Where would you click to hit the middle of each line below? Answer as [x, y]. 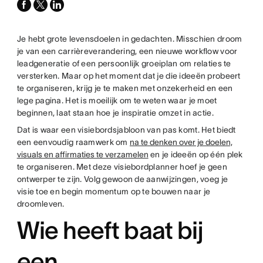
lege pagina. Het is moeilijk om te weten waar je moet [117, 100]
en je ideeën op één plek [195, 154]
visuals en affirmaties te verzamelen [82, 154]
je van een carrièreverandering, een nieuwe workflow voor [127, 51]
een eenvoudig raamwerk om [73, 142]
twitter [45, 16]
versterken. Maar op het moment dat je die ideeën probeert [129, 76]
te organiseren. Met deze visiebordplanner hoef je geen [122, 167]
